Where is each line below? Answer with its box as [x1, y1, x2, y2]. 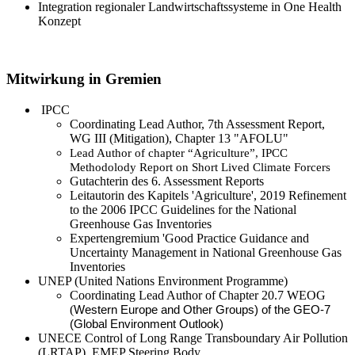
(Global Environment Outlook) [70, 317, 223, 330]
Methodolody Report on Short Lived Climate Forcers [70, 160, 330, 174]
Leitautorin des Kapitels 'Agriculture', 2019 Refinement [70, 188, 346, 202]
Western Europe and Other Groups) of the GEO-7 [74, 303, 330, 316]
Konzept [38, 14, 81, 29]
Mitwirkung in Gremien [6, 70, 162, 87]
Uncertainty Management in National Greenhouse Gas [70, 245, 342, 259]
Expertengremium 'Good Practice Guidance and [70, 231, 309, 245]
